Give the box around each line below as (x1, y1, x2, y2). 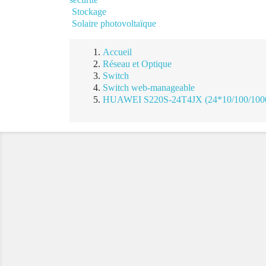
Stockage (72, 7, 106, 17)
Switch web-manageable (103, 83, 195, 93)
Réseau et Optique (103, 59, 172, 69)
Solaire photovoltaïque (72, 18, 156, 28)
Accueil (103, 47, 132, 57)
